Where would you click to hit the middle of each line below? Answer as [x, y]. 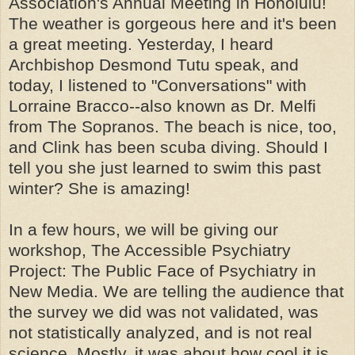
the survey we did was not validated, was [164, 311]
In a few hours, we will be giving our [143, 229]
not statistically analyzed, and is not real [160, 332]
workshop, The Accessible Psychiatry [150, 250]
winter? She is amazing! [99, 188]
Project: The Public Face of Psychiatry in [162, 270]
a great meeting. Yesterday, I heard [141, 44]
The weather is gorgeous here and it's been [173, 23]
